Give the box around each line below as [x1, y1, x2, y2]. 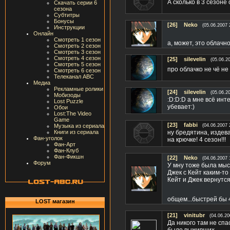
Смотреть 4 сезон [54, 55, 101, 61]
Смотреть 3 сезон [54, 49, 101, 55]
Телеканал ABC [54, 73, 94, 80]
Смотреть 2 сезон [54, 43, 101, 49]
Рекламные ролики [54, 86, 103, 92]
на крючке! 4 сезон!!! [167, 136, 226, 144]
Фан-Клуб [54, 147, 79, 154]
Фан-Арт [54, 141, 75, 147]
